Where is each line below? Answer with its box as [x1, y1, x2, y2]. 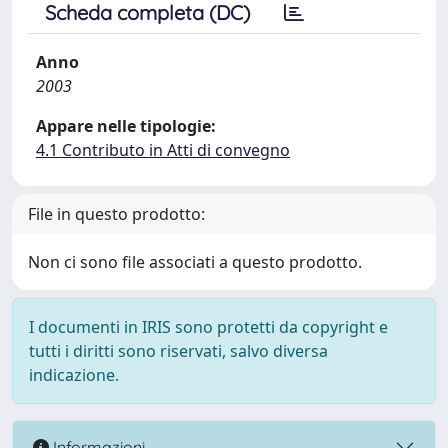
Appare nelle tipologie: [36, 115, 216, 137]
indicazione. [29, 364, 119, 386]
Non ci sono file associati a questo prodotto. [28, 251, 362, 273]
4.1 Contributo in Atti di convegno [36, 139, 290, 161]
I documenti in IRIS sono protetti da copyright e [29, 316, 388, 338]
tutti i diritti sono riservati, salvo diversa [29, 340, 328, 362]
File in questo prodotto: [28, 203, 205, 225]
